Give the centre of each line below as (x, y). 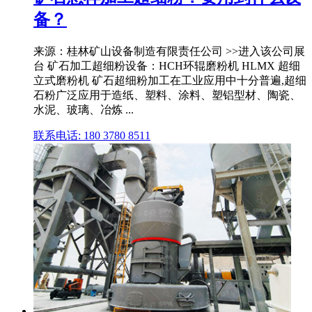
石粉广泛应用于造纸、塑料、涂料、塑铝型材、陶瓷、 (167, 95)
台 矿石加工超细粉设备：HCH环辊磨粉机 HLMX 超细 (167, 66)
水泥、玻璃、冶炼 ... (84, 110)
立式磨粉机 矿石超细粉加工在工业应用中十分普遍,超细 (170, 81)
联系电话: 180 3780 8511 (92, 136)
